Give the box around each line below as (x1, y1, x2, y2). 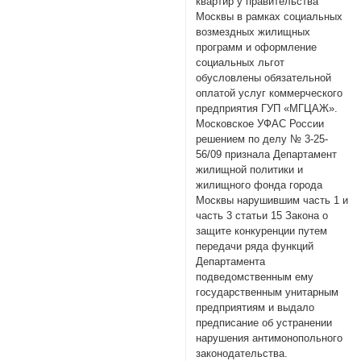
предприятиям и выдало (196, 301, 315, 313)
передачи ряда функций (196, 239, 314, 252)
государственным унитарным (196, 285, 339, 298)
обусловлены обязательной (196, 71, 332, 84)
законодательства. (196, 346, 288, 359)
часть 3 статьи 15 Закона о (196, 209, 329, 222)
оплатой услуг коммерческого (196, 86, 343, 99)
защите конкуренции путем (196, 224, 328, 237)
